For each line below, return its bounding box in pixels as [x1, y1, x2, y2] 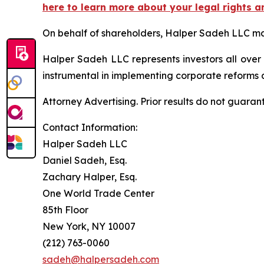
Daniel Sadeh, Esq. [42, 154, 127, 166]
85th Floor [42, 203, 88, 216]
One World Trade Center [42, 187, 154, 199]
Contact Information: [42, 121, 137, 133]
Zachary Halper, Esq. [42, 170, 137, 183]
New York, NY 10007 [42, 220, 136, 232]
